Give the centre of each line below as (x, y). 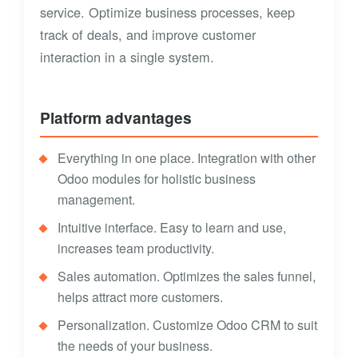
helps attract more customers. (140, 297)
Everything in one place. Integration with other (187, 158)
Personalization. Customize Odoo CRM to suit (187, 325)
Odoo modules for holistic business (157, 179)
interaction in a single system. (127, 57)
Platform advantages (116, 118)
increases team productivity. (136, 249)
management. (96, 200)
